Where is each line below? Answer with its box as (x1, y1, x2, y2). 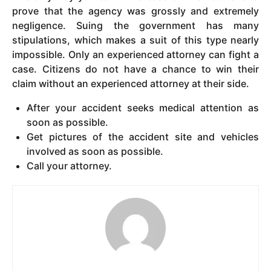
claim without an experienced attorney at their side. (12, 77, 249, 90)
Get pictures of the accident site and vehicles (27, 131, 259, 143)
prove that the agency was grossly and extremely (12, 4, 259, 17)
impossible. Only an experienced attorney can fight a (12, 48, 259, 60)
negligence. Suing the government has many (12, 19, 259, 31)
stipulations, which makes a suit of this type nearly (12, 33, 259, 46)
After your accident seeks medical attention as (27, 102, 259, 114)
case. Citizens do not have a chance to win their (12, 62, 259, 75)
